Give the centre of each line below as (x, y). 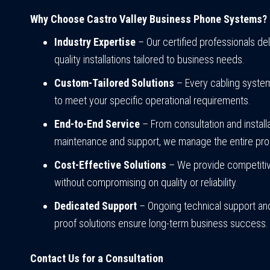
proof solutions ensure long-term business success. (161, 224)
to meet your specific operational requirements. (152, 101)
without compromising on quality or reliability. (146, 183)
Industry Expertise (95, 42)
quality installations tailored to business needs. (149, 60)
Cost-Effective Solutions (110, 165)
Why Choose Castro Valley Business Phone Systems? (149, 19)
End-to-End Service (97, 124)
